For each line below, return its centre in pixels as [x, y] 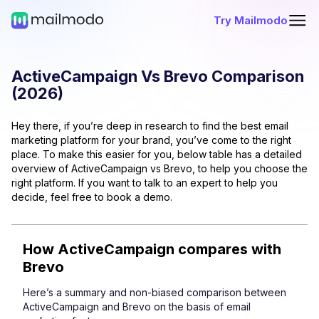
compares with [228, 249]
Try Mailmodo [251, 20]
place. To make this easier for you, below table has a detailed [157, 154]
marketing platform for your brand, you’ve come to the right [151, 140]
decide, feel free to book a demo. [92, 197]
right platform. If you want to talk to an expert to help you [145, 183]
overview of [41, 168]
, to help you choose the [250, 168]
